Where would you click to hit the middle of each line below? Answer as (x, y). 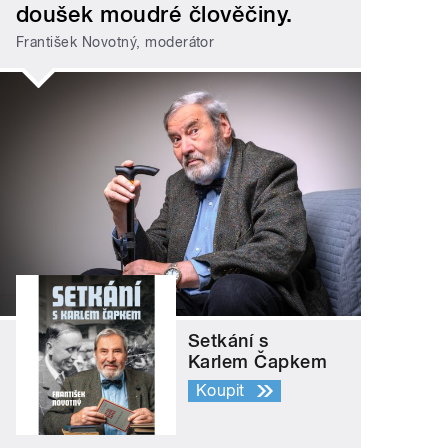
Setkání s (228, 340)
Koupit (220, 390)
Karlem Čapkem (258, 361)
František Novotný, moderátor (115, 42)
